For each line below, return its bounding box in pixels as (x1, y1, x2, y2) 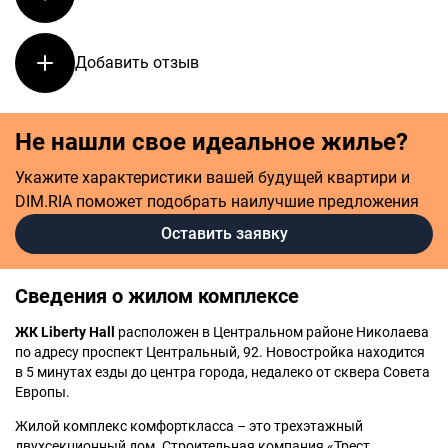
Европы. (15, 383, 70, 400)
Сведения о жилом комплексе (15, 283, 299, 308)
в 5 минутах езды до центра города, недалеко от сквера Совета (15, 363, 430, 380)
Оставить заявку (160, 224, 288, 244)
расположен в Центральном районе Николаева (115, 323, 429, 340)
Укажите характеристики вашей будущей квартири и (15, 167, 410, 187)
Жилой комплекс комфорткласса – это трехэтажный (15, 417, 363, 434)
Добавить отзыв (75, 53, 199, 73)
